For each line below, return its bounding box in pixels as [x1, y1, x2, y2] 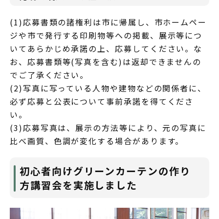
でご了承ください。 [10, 69, 89, 81]
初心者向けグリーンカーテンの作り [20, 164, 191, 178]
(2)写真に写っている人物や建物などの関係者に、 [10, 82, 207, 94]
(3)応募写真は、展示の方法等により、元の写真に [10, 122, 207, 133]
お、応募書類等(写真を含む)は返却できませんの [10, 56, 202, 67]
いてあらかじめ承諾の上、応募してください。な [10, 43, 203, 54]
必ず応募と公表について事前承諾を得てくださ [10, 95, 194, 107]
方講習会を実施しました [20, 178, 138, 192]
